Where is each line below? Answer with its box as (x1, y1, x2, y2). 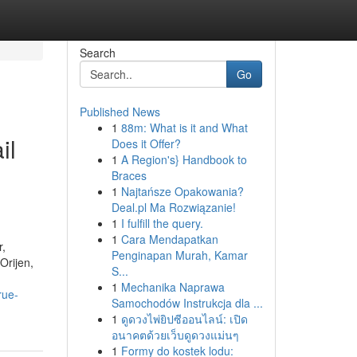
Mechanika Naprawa (120, 279, 225, 295)
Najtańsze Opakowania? (120, 183, 244, 199)
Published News (79, 104, 160, 120)
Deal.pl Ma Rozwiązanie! (111, 199, 236, 215)
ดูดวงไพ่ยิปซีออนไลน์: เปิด (120, 311, 248, 327)
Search (79, 45, 116, 61)
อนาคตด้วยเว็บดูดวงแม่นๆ (111, 327, 239, 343)
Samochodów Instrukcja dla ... (111, 295, 263, 311)
